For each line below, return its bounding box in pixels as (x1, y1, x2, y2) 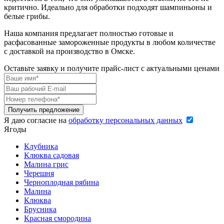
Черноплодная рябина (24, 177, 99, 186)
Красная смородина (24, 213, 91, 222)
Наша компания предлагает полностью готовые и (4, 28, 173, 37)
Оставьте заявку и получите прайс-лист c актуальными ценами (4, 63, 219, 72)
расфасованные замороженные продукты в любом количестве (4, 37, 215, 46)
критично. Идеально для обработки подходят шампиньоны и (4, 2, 212, 11)
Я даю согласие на (4, 115, 68, 124)
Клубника (24, 141, 58, 150)
